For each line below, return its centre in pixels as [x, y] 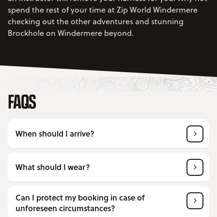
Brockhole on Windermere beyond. [71, 33]
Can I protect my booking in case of [80, 197]
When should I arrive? [55, 134]
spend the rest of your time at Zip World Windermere [103, 9]
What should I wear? [53, 167]
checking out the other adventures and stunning [96, 21]
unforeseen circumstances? [65, 208]
